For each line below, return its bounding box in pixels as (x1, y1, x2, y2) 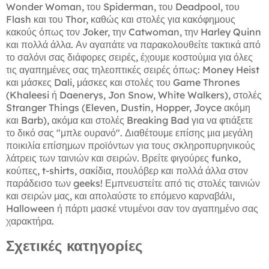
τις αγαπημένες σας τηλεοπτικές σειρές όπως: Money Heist (6, 64, 259, 76)
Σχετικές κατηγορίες (6, 237, 142, 255)
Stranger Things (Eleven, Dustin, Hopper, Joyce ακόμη (6, 101, 250, 114)
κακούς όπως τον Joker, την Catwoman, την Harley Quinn (6, 26, 261, 38)
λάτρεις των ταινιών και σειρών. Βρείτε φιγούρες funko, (6, 152, 241, 165)
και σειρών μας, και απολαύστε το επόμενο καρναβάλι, (6, 190, 235, 202)
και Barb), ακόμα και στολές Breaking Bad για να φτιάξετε (6, 114, 253, 127)
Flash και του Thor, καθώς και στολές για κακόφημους (6, 13, 235, 26)
